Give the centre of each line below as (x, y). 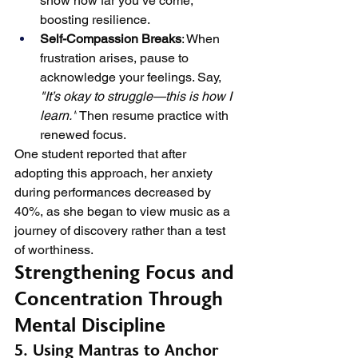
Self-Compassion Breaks (111, 39)
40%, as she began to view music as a (124, 211)
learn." (58, 115)
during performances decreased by (114, 192)
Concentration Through (121, 299)
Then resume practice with (154, 115)
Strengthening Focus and (127, 273)
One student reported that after (102, 154)
